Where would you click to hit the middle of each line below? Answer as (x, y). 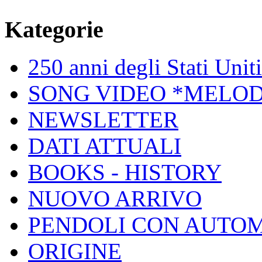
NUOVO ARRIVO (115, 199)
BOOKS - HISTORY (125, 173)
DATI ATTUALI (105, 146)
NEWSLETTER (103, 120)
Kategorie (54, 29)
